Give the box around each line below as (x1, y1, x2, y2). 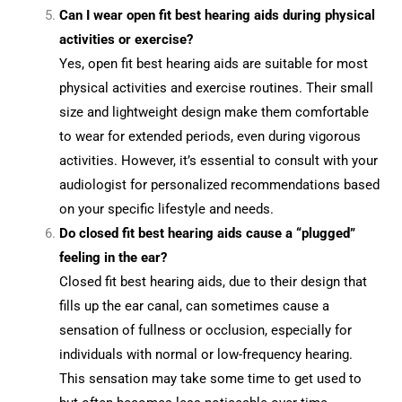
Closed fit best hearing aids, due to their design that (59, 273, 368, 290)
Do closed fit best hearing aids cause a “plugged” (59, 224, 356, 241)
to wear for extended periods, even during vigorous (59, 127, 362, 144)
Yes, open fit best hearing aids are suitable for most (59, 55, 369, 72)
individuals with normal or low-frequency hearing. (59, 345, 354, 363)
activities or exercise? (59, 31, 194, 48)
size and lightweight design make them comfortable (59, 103, 370, 120)
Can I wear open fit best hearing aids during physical (59, 6, 376, 23)
